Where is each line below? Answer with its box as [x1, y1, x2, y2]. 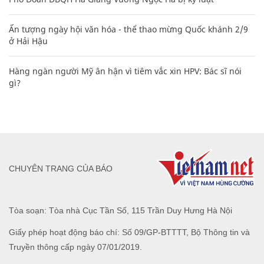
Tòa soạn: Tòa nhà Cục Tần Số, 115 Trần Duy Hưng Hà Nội [9, 206, 232, 216]
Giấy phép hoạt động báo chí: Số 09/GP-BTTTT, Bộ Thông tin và [9, 227, 250, 237]
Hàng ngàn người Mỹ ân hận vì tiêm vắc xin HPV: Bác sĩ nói [9, 65, 242, 77]
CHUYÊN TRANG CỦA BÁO [9, 163, 113, 173]
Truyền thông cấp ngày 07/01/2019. [9, 242, 142, 252]
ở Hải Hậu [9, 35, 48, 47]
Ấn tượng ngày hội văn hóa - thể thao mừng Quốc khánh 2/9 [9, 24, 248, 35]
